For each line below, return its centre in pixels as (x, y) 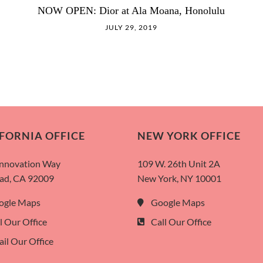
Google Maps (178, 203)
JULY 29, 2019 (131, 27)
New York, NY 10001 (179, 178)
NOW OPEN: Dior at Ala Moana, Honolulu (131, 10)
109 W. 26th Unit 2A (179, 164)
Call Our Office (181, 222)
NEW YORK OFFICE (189, 136)
